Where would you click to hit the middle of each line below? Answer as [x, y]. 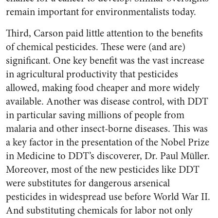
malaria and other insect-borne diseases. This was [107, 129]
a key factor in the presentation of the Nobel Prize [108, 142]
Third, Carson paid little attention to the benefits [104, 33]
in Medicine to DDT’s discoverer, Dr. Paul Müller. [108, 156]
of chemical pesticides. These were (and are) [96, 47]
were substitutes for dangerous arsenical [88, 183]
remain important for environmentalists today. [101, 12]
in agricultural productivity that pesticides [92, 74]
